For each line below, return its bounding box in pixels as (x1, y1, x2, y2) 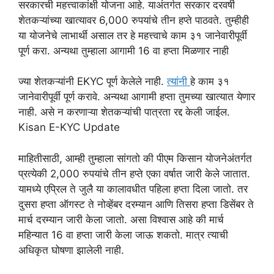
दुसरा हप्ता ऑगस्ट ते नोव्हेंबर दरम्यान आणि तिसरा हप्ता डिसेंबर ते (18, 198, 254, 210)
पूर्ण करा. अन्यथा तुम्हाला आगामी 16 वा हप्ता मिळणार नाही (18, 44, 229, 57)
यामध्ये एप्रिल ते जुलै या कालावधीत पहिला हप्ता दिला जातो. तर (18, 182, 248, 195)
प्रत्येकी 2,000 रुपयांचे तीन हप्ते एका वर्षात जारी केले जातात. (18, 167, 250, 180)
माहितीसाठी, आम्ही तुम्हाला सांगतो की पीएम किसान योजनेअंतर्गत (18, 152, 252, 165)
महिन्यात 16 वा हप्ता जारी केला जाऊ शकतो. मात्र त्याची (18, 228, 228, 241)
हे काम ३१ (190, 75, 229, 88)
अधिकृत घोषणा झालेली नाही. (18, 243, 124, 256)
